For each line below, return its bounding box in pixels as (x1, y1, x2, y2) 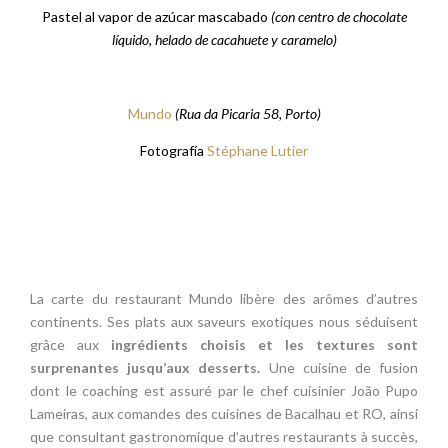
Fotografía (140, 142, 207, 160)
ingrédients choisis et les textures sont (111, 336, 418, 354)
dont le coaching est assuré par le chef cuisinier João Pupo (30, 382, 418, 400)
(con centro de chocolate (270, 8, 407, 26)
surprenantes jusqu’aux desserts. (30, 359, 261, 377)
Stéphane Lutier (207, 142, 308, 160)
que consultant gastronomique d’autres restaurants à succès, (30, 428, 418, 446)
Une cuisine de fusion (260, 359, 419, 377)
